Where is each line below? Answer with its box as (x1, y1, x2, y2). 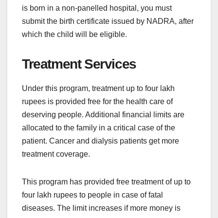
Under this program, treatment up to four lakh (22, 84, 175, 92)
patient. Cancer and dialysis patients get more (22, 136, 179, 145)
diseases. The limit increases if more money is (22, 203, 181, 212)
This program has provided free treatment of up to (22, 177, 191, 186)
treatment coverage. (22, 149, 90, 158)
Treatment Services (22, 56, 136, 72)
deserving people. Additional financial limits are (22, 110, 184, 119)
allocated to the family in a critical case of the (22, 123, 175, 132)
